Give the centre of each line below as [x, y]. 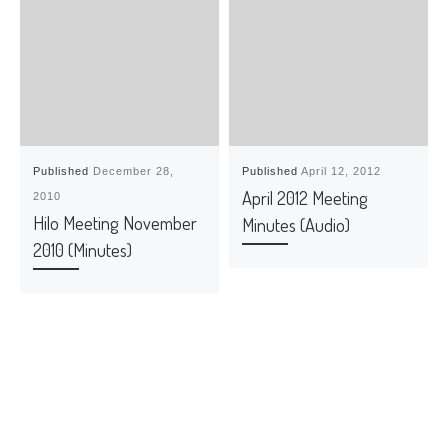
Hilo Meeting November [115, 222]
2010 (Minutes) [83, 249]
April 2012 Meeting [305, 197]
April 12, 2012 [341, 171]
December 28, [134, 171]
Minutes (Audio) [296, 224]
